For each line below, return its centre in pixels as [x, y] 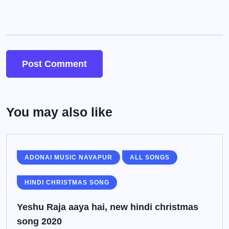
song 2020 [39, 221]
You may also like [59, 112]
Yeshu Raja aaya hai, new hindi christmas [108, 207]
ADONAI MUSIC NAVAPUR [68, 157]
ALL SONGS [150, 157]
